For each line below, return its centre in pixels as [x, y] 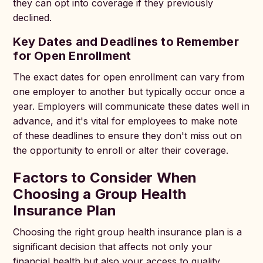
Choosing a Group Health [100, 194]
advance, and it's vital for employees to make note [126, 121]
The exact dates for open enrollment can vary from [129, 77]
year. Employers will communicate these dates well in [131, 106]
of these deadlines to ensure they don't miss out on [128, 136]
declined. [33, 18]
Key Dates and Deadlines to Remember [126, 42]
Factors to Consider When [105, 178]
